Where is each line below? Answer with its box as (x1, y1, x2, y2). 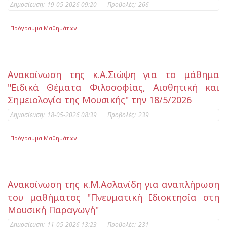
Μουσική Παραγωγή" (8, 204, 99, 216)
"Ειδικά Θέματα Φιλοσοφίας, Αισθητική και (8, 81, 219, 93)
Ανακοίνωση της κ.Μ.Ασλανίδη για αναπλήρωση (8, 178, 219, 191)
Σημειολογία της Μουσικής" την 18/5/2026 (8, 93, 192, 106)
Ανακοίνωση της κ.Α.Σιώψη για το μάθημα (8, 68, 219, 81)
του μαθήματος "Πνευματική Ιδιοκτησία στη (8, 191, 219, 204)
